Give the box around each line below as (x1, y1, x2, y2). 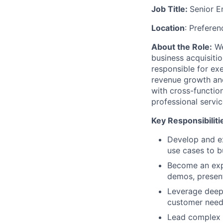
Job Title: (151, 4, 190, 14)
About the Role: (151, 42, 212, 52)
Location (151, 23, 185, 33)
